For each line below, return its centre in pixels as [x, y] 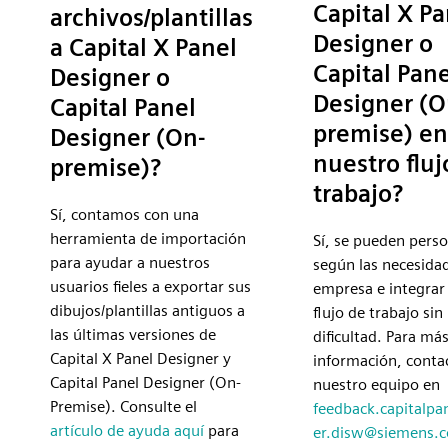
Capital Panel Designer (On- [145, 383]
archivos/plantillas [151, 18]
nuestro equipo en [376, 385]
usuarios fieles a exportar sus [150, 287]
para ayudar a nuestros [130, 263]
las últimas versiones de [133, 335]
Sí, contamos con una [124, 215]
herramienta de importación [148, 239]
